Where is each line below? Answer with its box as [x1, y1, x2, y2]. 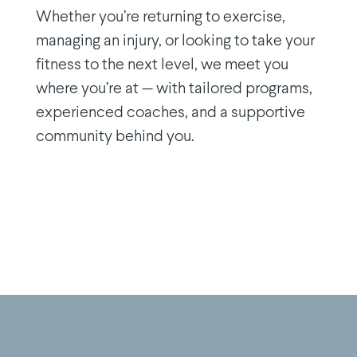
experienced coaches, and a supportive [35, 105, 305, 121]
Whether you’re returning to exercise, [35, 10, 285, 25]
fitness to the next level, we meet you [35, 57, 288, 73]
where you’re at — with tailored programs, [35, 81, 312, 97]
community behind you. [35, 129, 194, 145]
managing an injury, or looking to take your [35, 33, 315, 49]
